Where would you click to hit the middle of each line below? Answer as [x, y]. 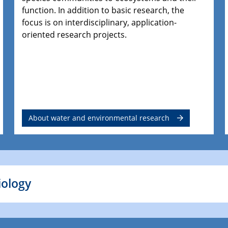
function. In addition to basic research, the [103, 10]
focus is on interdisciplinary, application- [99, 23]
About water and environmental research [99, 118]
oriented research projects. [75, 35]
